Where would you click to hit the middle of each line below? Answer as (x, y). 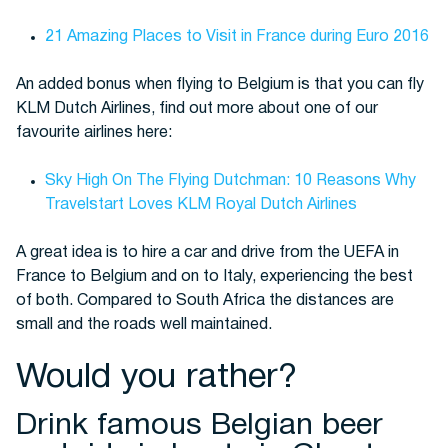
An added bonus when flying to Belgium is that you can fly (220, 84)
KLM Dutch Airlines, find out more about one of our (197, 108)
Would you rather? (156, 377)
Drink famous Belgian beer (199, 425)
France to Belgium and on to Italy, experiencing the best (214, 276)
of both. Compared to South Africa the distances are (205, 300)
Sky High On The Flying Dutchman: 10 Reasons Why (230, 180)
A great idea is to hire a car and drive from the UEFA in (207, 252)
